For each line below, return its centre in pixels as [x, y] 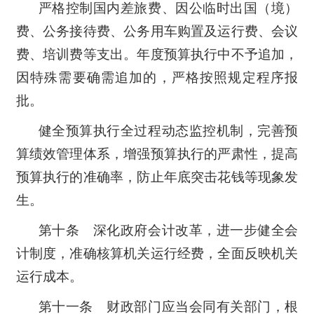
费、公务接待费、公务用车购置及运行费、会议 [157, 31]
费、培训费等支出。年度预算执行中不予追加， [157, 54]
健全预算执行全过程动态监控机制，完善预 [168, 130]
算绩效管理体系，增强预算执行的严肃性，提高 [157, 153]
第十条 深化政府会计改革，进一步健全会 [168, 230]
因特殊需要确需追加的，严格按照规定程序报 [157, 77]
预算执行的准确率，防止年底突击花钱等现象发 [157, 177]
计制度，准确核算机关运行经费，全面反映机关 [157, 253]
